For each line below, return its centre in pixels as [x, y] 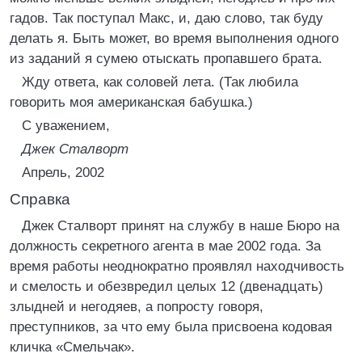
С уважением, [66, 126]
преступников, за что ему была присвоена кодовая [171, 327]
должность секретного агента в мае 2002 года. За [165, 246]
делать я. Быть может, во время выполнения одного [174, 38]
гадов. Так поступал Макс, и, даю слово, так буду [166, 18]
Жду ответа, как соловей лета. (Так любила [160, 82]
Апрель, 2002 [63, 173]
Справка [40, 199]
